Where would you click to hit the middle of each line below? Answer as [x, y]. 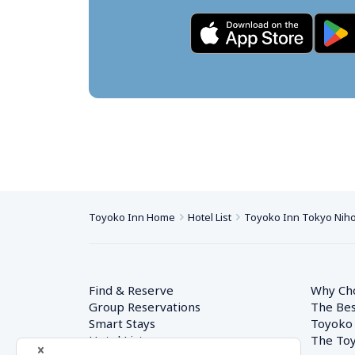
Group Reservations [145, 307]
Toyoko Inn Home [132, 217]
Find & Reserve [131, 290]
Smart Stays [122, 323]
